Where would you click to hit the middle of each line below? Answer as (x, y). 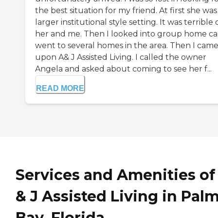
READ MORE (60, 89)
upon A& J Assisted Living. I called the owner (121, 57)
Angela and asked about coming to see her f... (123, 69)
